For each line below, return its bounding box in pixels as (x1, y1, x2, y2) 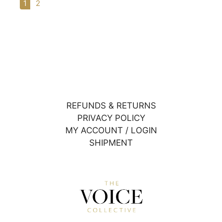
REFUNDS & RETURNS (66, 101, 156, 111)
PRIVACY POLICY (77, 113, 145, 123)
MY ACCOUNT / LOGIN (65, 125, 157, 136)
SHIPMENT (89, 138, 133, 148)
